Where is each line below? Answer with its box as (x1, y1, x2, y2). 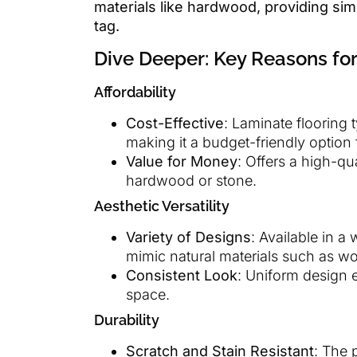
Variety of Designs (126, 228, 251, 245)
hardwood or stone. (126, 171, 257, 189)
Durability (94, 311, 159, 328)
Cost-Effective (126, 114, 224, 131)
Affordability (94, 83, 176, 100)
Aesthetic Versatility (94, 197, 229, 214)
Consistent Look (126, 266, 237, 284)
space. (126, 285, 170, 303)
